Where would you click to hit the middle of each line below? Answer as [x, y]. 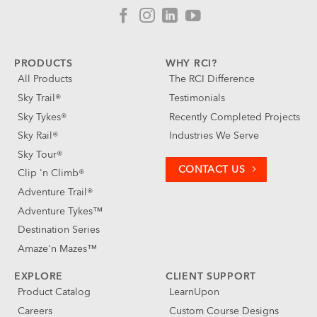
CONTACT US [211, 169]
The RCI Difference [212, 79]
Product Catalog [54, 292]
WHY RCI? [191, 64]
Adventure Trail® [55, 192]
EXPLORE [39, 276]
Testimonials [197, 98]
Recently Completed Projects [235, 117]
